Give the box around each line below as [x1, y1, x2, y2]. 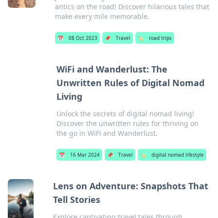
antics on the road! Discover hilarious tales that [55, 2, 210, 11]
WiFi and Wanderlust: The [56, 63, 167, 75]
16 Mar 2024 [70, 151, 100, 158]
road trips [149, 35, 172, 41]
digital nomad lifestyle [151, 151, 204, 158]
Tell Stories [53, 194, 101, 205]
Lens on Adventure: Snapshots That [53, 180, 209, 192]
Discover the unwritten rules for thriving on [56, 119, 199, 128]
